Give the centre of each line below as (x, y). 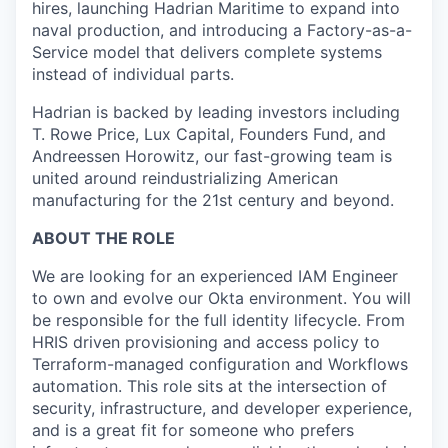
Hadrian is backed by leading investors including (216, 112)
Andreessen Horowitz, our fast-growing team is (212, 156)
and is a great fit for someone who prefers (193, 430)
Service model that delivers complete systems (207, 52)
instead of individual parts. (133, 74)
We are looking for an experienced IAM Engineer (215, 276)
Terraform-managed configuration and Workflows (220, 364)
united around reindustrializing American (185, 178)
